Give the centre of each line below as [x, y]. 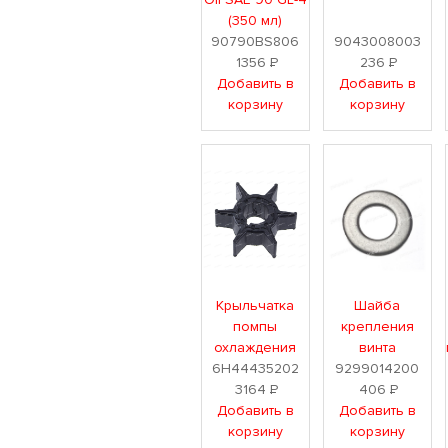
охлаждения [255, 347]
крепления [377, 326]
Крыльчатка [255, 305]
